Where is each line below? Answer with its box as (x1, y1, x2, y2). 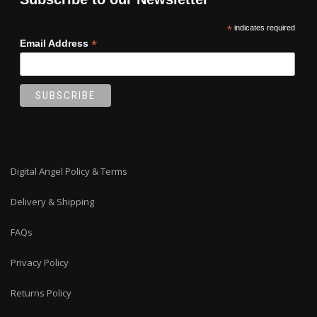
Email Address (19, 37, 91, 49)
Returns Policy (11, 287, 71, 300)
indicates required (231, 23, 295, 32)
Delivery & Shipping (11, 195, 94, 209)
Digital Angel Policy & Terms (11, 165, 127, 178)
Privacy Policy (11, 256, 69, 270)
